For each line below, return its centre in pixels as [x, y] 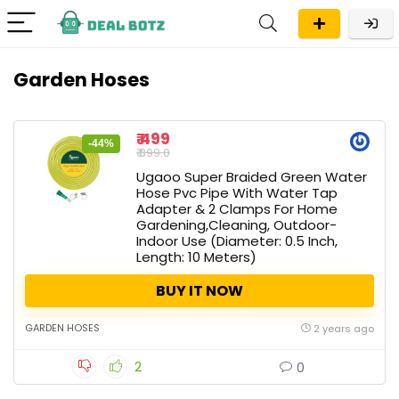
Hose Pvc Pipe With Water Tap [237, 193]
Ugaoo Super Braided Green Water [252, 177]
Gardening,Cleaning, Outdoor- [236, 225]
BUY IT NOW [199, 291]
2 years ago [344, 329]
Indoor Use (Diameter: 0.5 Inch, [237, 241]
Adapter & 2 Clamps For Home [237, 209]
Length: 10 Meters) [196, 257]
